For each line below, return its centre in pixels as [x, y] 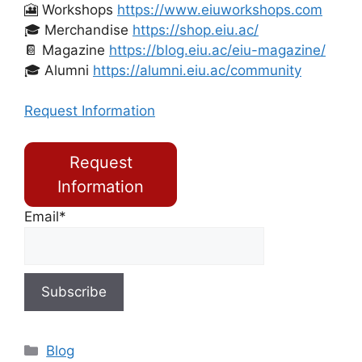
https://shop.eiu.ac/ [196, 29]
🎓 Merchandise [78, 29]
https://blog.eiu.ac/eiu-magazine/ [217, 50]
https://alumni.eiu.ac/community [197, 70]
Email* [45, 216]
